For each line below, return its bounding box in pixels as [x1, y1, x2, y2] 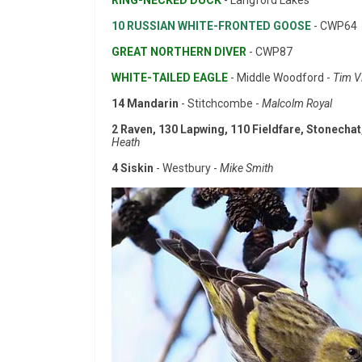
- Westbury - [156, 162, 217, 175]
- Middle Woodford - [230, 71, 333, 84]
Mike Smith [217, 162, 273, 175]
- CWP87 [246, 45, 293, 58]
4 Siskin [112, 162, 156, 175]
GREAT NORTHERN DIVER [112, 45, 246, 58]
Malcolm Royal [262, 97, 332, 110]
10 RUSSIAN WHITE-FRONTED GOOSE [112, 19, 311, 32]
